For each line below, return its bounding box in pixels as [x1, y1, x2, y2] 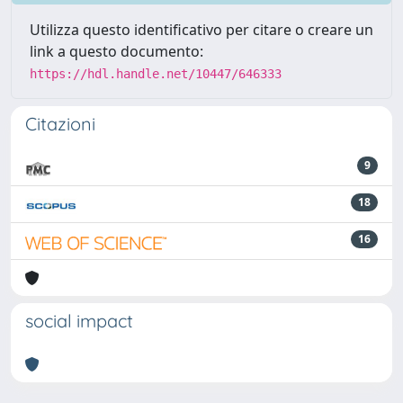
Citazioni [25, 112, 95, 135]
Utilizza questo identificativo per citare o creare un [30, 19, 373, 40]
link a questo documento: [30, 40, 203, 61]
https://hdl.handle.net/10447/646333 [30, 66, 282, 81]
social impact [25, 309, 133, 332]
